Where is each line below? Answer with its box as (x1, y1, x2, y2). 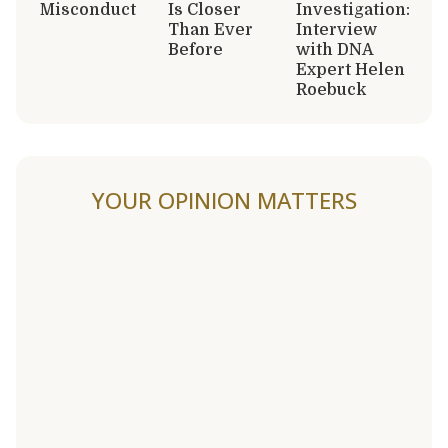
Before (168, 40, 223, 59)
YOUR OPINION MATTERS (91, 184, 357, 216)
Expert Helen (296, 60, 405, 79)
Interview (296, 20, 377, 39)
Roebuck (296, 80, 366, 99)
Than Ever (168, 20, 253, 39)
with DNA (296, 40, 373, 59)
